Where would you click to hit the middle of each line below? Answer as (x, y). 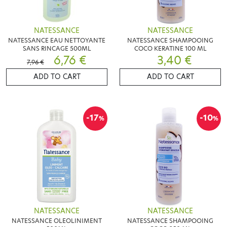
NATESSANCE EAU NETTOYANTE (57, 40)
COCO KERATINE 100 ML (170, 48)
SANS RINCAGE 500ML (57, 48)
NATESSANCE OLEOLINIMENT (57, 220)
